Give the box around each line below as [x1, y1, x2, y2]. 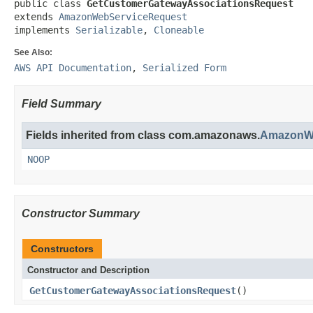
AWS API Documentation [14, 62, 131, 73]
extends [14, 11, 59, 22]
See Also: [14, 48, 52, 57]
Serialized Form [143, 62, 226, 73]
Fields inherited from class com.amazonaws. [26, 129, 260, 141]
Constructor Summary [22, 208, 140, 219]
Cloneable [154, 24, 204, 36]
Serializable [75, 24, 143, 36]
